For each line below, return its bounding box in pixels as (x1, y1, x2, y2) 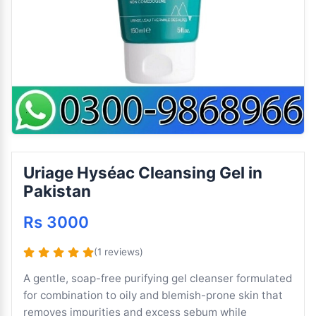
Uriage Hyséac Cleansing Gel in (23, 163, 262, 183)
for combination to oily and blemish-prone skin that (23, 288, 283, 302)
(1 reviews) (94, 245, 143, 257)
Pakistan (23, 181, 91, 201)
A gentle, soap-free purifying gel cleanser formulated (23, 271, 292, 285)
